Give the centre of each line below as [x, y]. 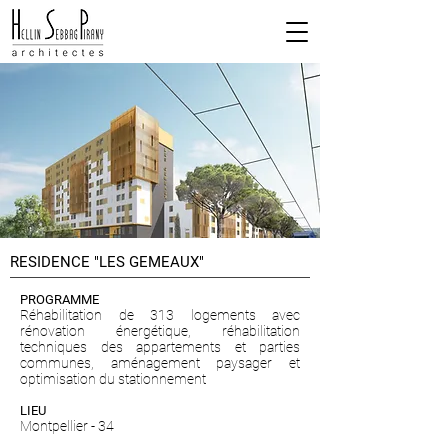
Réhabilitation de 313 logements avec [160, 315]
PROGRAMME [59, 299]
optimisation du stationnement [113, 379]
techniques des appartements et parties [160, 347]
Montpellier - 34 [67, 426]
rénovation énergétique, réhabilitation [160, 331]
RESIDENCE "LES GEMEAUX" [107, 262]
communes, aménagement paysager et [160, 363]
